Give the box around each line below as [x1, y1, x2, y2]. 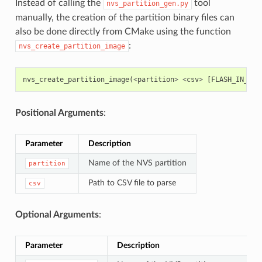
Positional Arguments [15, 108, 104, 118]
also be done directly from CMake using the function [15, 26, 231, 36]
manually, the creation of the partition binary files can [15, 12, 235, 22]
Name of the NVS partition [88, 158, 187, 167]
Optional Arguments [15, 209, 99, 219]
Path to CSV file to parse [88, 178, 176, 187]
